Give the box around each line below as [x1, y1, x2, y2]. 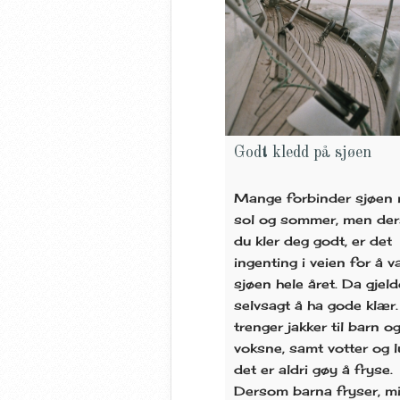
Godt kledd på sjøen [234, 144, 371, 161]
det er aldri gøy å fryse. [234, 361, 393, 377]
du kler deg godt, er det [234, 232, 392, 248]
